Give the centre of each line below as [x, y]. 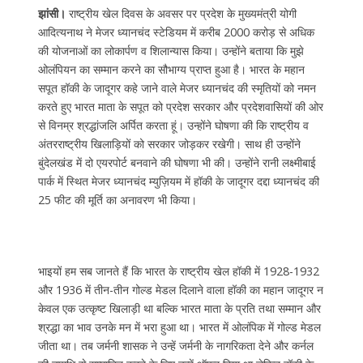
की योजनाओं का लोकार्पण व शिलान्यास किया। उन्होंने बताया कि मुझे [171, 50]
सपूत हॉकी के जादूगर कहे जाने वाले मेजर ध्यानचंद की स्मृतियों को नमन [177, 88]
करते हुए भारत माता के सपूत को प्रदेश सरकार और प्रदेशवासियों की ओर [180, 106]
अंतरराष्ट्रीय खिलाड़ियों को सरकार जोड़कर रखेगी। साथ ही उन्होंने [169, 143]
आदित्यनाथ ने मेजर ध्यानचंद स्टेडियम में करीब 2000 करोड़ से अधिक [176, 32]
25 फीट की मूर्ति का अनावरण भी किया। [117, 199]
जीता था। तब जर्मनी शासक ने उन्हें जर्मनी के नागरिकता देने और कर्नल [175, 346]
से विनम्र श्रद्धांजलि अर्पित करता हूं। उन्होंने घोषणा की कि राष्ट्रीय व [173, 125]
